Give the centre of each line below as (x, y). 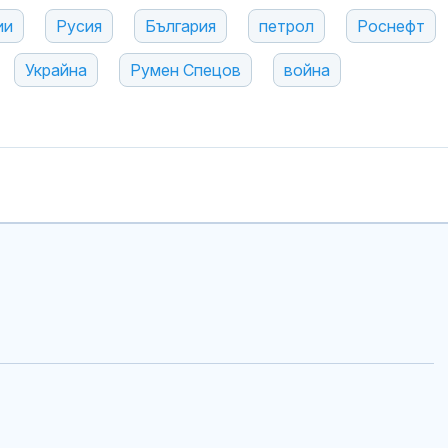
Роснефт (391, 26)
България (180, 26)
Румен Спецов (185, 70)
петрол (286, 26)
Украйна (56, 70)
